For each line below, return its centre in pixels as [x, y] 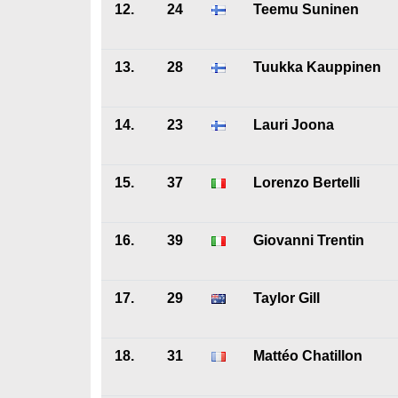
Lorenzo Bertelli [306, 183]
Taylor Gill [287, 298]
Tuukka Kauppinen [317, 67]
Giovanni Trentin [309, 240]
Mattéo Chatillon [308, 356]
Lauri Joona [294, 125]
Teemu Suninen [306, 9]
